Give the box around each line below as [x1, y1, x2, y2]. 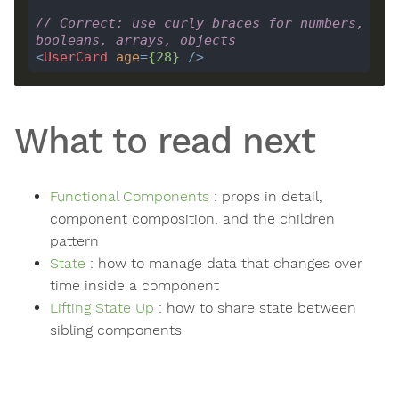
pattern [50, 232, 99, 250]
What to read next [14, 120, 315, 163]
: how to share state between [154, 299, 356, 317]
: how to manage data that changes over [85, 255, 362, 273]
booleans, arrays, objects [35, 31, 236, 48]
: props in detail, [209, 188, 322, 206]
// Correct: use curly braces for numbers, [35, 14, 364, 31]
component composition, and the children [50, 210, 335, 228]
